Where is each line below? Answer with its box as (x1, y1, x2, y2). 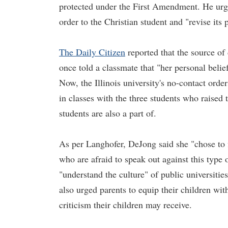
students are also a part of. (59, 107, 156, 119)
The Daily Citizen (59, 46, 125, 58)
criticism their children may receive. (59, 198, 192, 211)
